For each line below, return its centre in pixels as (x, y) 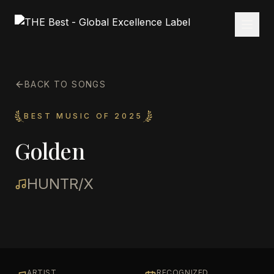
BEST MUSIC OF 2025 (83, 116)
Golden (50, 150)
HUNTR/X (60, 184)
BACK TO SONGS (65, 84)
